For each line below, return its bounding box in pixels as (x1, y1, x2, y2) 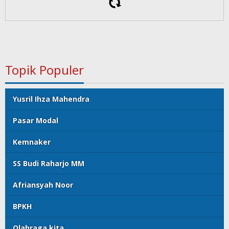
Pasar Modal (13, 115, 58, 125)
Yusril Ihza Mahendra (13, 94, 89, 104)
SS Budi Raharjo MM (13, 158, 84, 168)
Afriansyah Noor (13, 179, 73, 190)
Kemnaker (13, 136, 51, 147)
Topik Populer (5, 61, 84, 78)
